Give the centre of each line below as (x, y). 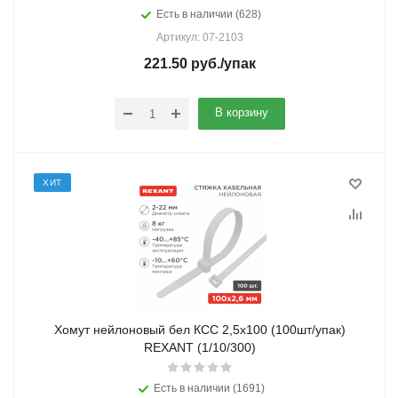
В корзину (242, 112)
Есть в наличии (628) (209, 14)
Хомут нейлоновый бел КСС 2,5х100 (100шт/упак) (200, 330)
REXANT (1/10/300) (200, 347)
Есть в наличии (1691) (209, 388)
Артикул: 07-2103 (200, 37)
